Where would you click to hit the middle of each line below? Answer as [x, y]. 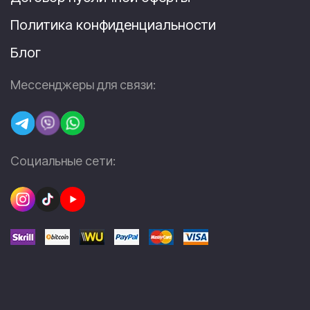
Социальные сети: [63, 161]
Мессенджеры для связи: [83, 84]
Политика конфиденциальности [113, 25]
